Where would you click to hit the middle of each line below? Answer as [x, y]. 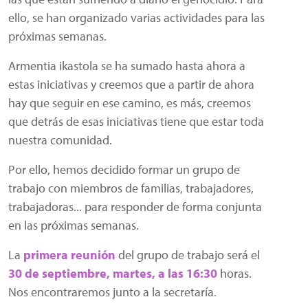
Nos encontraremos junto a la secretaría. [112, 291]
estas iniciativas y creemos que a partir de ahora [131, 84]
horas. [234, 273]
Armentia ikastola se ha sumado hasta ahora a [127, 65]
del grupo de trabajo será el [188, 254]
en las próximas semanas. [74, 224]
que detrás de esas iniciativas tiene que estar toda [136, 121]
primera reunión [69, 254]
